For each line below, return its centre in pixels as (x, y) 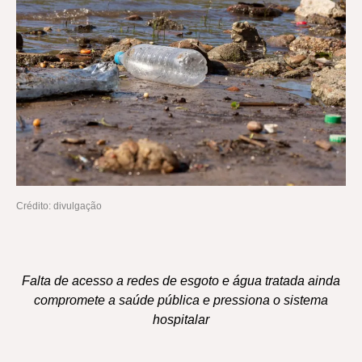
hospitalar (181, 320)
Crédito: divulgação (59, 206)
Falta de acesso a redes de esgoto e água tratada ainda (181, 281)
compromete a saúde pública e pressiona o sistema (181, 300)
